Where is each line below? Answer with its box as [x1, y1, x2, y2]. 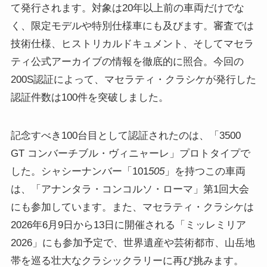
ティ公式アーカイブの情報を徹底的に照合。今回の [10, 55, 244, 67]
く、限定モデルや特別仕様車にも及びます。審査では [10, 20, 254, 32]
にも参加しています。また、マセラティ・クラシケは [10, 201, 254, 213]
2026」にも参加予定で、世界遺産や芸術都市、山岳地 [10, 237, 255, 249]
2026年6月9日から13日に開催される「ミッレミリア [10, 219, 246, 231]
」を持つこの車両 [164, 165, 246, 177]
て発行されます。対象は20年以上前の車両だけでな [10, 2, 244, 14]
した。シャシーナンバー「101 [10, 165, 148, 177]
